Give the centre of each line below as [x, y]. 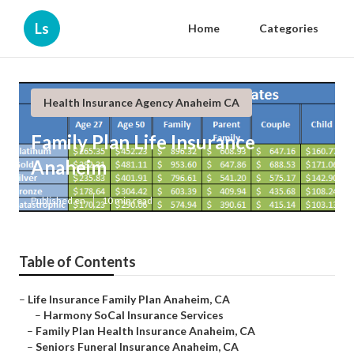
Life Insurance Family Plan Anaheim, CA [129, 299]
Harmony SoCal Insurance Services [134, 315]
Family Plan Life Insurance [143, 142]
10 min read [127, 201]
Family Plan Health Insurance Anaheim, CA [145, 331]
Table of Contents [77, 262]
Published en [58, 201]
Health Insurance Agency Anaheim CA [141, 102]
